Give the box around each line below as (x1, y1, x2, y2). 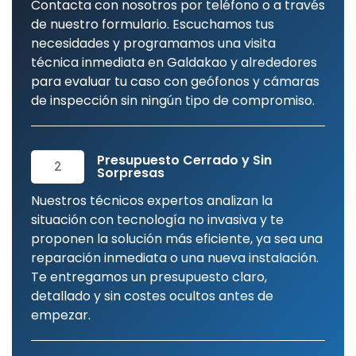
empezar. (31, 305, 91, 324)
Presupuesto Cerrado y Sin (96, 150, 272, 169)
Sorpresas (96, 163, 164, 182)
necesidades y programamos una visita (31, 33, 276, 52)
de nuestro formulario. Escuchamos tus (31, 14, 274, 33)
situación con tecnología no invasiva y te (31, 210, 284, 229)
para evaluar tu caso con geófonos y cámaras (31, 72, 319, 91)
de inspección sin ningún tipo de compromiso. (31, 91, 315, 110)
